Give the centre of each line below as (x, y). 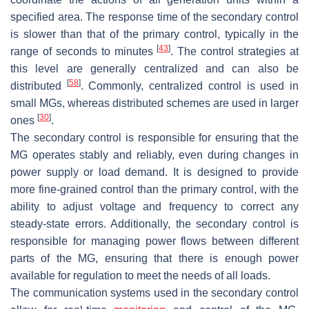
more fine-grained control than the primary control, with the (154, 189)
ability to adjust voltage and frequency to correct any (154, 206)
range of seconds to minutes (84, 51)
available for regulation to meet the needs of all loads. (140, 275)
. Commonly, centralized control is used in (190, 86)
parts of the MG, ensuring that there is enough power (154, 258)
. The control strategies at (235, 51)
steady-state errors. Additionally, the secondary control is (154, 223)
